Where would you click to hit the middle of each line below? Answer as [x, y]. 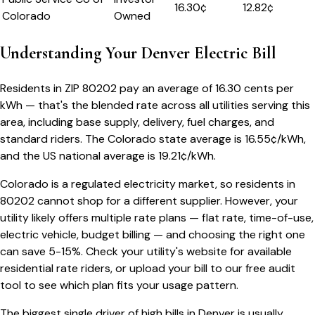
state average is [200, 139]
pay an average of [166, 89]
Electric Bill [233, 53]
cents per [268, 89]
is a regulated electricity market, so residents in [172, 184]
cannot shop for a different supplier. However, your [166, 201]
